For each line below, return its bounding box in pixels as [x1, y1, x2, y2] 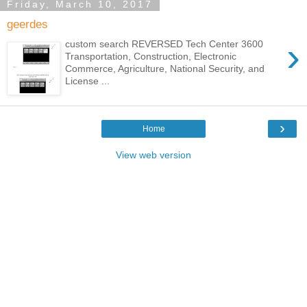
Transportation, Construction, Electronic [65, 50, 237, 62]
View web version [116, 149, 191, 160]
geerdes [7, 17, 48, 32]
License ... [65, 75, 110, 86]
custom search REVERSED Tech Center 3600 [65, 38, 264, 49]
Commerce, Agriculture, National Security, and [65, 62, 265, 74]
